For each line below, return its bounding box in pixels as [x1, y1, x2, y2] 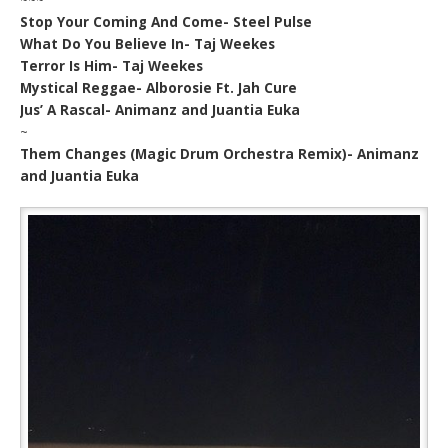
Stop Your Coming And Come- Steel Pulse [20, 12, 313, 31]
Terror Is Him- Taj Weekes [20, 56, 204, 75]
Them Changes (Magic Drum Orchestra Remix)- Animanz [20, 144, 420, 163]
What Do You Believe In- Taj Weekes [20, 34, 276, 53]
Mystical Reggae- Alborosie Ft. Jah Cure [20, 78, 298, 97]
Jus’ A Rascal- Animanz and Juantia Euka [20, 100, 301, 119]
